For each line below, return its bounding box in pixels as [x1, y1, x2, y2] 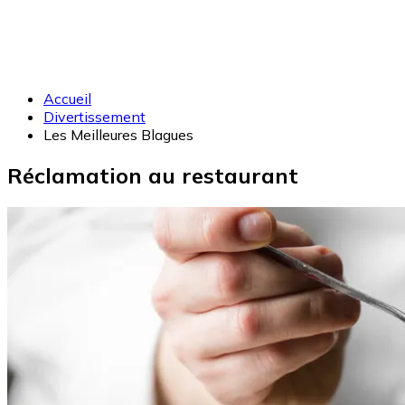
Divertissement [43, 108, 146, 126]
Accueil [43, 89, 91, 108]
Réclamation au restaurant [7, 161, 298, 189]
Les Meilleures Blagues [43, 126, 193, 144]
